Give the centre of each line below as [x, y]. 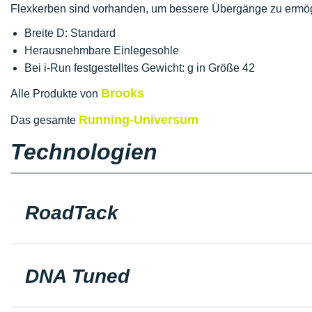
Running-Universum [139, 120]
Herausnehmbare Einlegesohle [102, 50]
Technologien [84, 152]
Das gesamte [45, 120]
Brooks [123, 93]
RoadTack [72, 213]
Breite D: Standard [70, 33]
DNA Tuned [77, 276]
